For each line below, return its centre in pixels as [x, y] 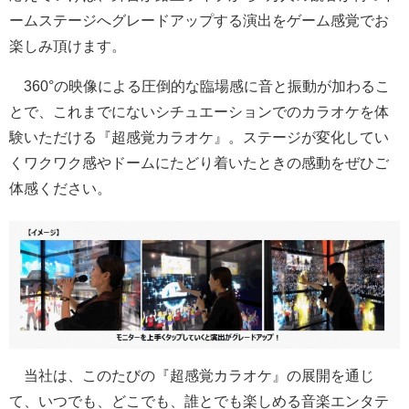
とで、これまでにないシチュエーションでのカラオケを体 [199, 112]
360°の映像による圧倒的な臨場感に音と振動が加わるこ [199, 87]
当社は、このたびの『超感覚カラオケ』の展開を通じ [192, 375]
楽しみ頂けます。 [68, 47]
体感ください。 [60, 189]
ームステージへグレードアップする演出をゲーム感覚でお [199, 21]
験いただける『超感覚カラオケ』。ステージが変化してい [199, 138]
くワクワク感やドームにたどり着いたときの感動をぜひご [199, 163]
